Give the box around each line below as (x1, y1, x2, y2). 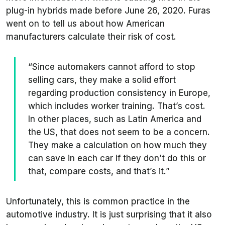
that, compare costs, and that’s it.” (28, 166, 170, 176)
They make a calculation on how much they (28, 140, 207, 150)
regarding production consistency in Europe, (28, 88, 210, 98)
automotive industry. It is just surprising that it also (6, 209, 212, 219)
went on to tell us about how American (6, 19, 165, 29)
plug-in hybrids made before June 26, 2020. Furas (6, 6, 210, 16)
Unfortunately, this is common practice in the (6, 196, 190, 206)
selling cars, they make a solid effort (28, 75, 176, 85)
